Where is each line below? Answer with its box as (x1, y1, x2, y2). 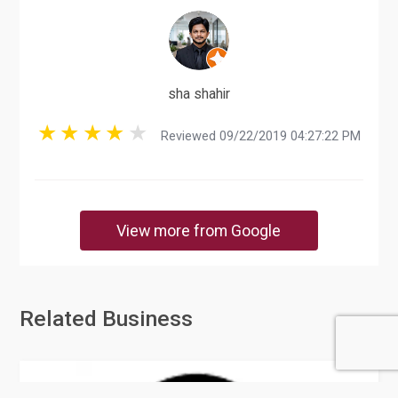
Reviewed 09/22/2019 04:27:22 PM (149, 128, 361, 145)
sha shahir (168, 85, 230, 102)
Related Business (20, 305, 194, 331)
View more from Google (116, 220, 282, 240)
